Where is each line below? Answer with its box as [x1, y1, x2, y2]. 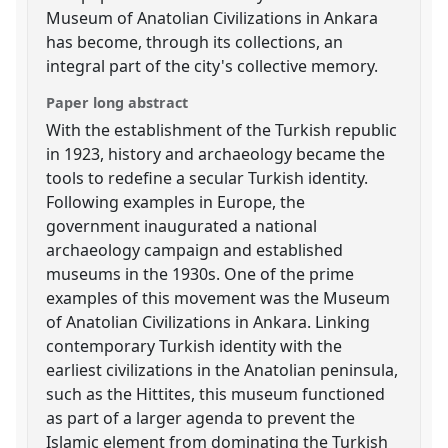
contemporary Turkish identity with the [46, 334, 343, 357]
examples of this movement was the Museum [46, 286, 391, 309]
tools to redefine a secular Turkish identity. [46, 166, 369, 189]
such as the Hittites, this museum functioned [46, 382, 386, 405]
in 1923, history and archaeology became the [46, 142, 386, 165]
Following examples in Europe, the [46, 190, 306, 213]
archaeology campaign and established [46, 238, 344, 261]
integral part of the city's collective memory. [46, 54, 379, 77]
